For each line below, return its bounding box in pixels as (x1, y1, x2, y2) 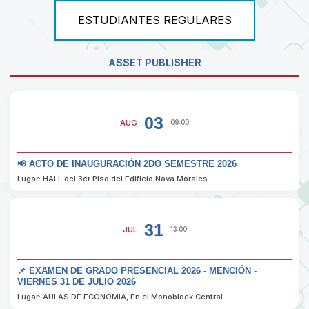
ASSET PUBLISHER (108, 57, 201, 69)
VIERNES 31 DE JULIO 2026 (17, 277, 136, 288)
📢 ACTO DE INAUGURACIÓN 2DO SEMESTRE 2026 (17, 159, 237, 170)
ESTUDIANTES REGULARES (77, 13, 232, 28)
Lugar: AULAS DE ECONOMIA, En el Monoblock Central (17, 292, 223, 302)
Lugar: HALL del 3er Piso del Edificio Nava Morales (17, 174, 208, 184)
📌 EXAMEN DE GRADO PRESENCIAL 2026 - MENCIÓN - (17, 266, 257, 277)
